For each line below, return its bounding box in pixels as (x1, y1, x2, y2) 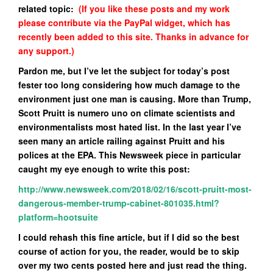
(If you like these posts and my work (76, 2, 230, 15)
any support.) (18, 44, 77, 57)
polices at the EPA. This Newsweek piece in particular (18, 149, 241, 161)
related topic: (18, 2, 76, 15)
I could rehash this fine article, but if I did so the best (18, 231, 239, 243)
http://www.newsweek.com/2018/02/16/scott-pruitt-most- (18, 183, 252, 195)
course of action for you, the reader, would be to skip (18, 245, 239, 257)
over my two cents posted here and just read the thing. (18, 259, 247, 271)
